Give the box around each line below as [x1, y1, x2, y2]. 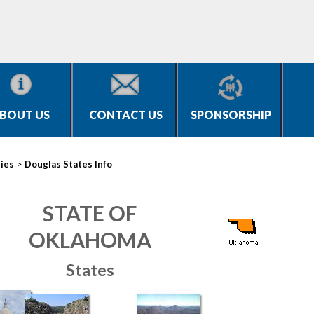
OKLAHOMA [28, 227, 151, 252]
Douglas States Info [25, 158, 112, 170]
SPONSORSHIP [190, 108, 271, 121]
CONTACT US [88, 108, 163, 121]
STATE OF [43, 200, 137, 226]
